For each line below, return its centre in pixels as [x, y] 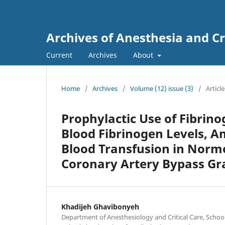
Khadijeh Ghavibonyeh [100, 206]
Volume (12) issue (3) [162, 88]
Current [59, 55]
